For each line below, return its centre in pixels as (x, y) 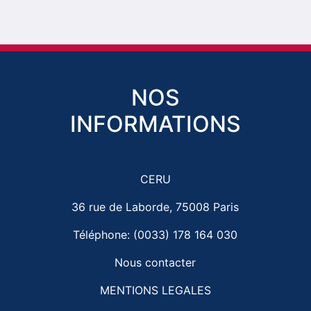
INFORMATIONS (155, 124)
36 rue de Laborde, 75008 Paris (155, 207)
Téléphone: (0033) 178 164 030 (155, 234)
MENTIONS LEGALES (155, 290)
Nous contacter (155, 262)
